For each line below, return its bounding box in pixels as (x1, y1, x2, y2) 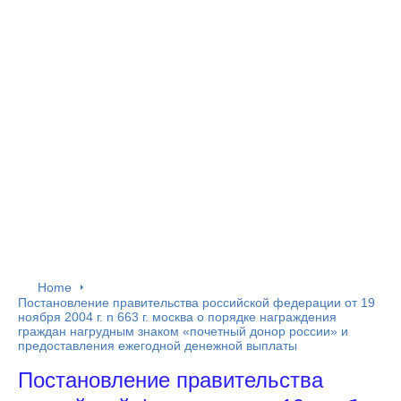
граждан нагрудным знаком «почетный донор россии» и (18, 324, 348, 338)
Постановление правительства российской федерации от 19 (18, 295, 375, 310)
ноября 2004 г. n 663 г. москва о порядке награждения (18, 310, 337, 324)
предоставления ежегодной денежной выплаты (18, 338, 297, 353)
